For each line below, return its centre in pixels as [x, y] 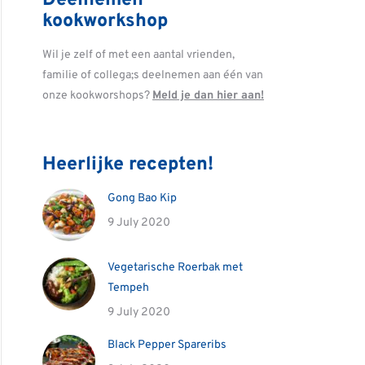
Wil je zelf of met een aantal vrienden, [139, 55]
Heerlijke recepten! [128, 165]
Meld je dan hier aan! [208, 96]
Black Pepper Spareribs [167, 345]
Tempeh [128, 288]
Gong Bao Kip [142, 198]
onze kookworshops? [97, 96]
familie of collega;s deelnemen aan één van [153, 75]
